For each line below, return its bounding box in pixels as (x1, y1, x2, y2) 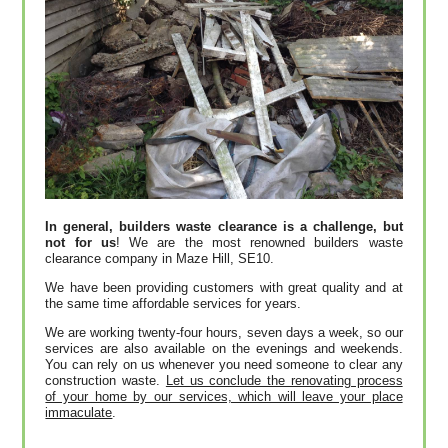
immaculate (45, 404, 113, 420)
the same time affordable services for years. (45, 295, 302, 311)
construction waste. (45, 372, 166, 388)
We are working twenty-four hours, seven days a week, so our (45, 324, 403, 340)
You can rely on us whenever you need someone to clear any (45, 356, 403, 372)
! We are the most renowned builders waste (115, 234, 403, 250)
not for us (45, 234, 116, 250)
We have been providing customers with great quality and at (45, 279, 403, 295)
